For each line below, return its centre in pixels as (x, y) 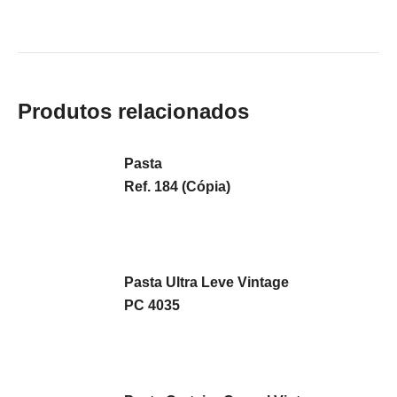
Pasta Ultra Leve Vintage (206, 282)
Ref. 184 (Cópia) (177, 187)
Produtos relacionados (133, 111)
